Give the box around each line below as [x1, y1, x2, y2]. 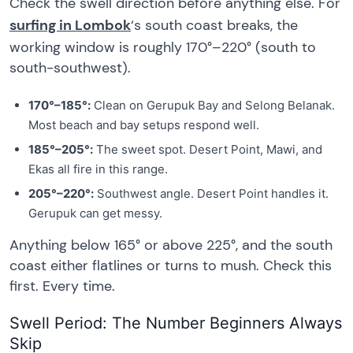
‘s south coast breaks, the [131, 15, 298, 35]
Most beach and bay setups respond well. [28, 117, 259, 132]
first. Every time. [9, 276, 115, 295]
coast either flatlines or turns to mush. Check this [9, 255, 332, 275]
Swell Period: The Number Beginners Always [9, 314, 342, 333]
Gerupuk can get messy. [28, 205, 162, 221]
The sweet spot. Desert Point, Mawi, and [93, 141, 322, 157]
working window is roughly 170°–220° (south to [9, 37, 316, 57]
